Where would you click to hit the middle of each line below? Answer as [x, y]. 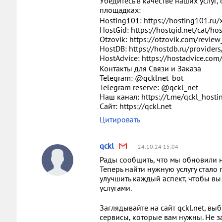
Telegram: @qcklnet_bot [141, 78]
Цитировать [120, 119]
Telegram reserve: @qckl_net [149, 87]
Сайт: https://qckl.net [136, 106]
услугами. [116, 188]
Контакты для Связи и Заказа [150, 68]
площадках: [120, 10]
